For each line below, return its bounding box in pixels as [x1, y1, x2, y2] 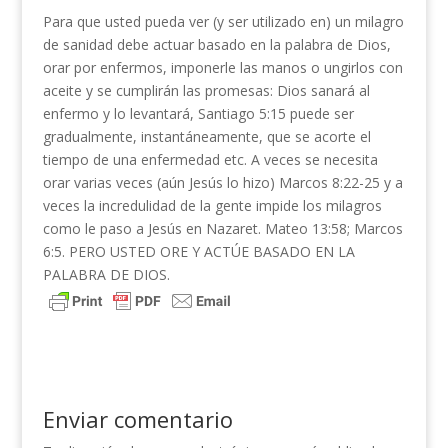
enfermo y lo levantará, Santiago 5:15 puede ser [42, 104, 354, 123]
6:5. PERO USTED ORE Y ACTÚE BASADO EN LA [42, 242, 355, 261]
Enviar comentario [42, 404, 233, 434]
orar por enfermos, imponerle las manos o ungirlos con [42, 58, 403, 77]
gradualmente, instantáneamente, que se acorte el [42, 127, 371, 146]
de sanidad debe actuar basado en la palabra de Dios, [42, 35, 391, 54]
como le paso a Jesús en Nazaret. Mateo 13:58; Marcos [42, 219, 403, 238]
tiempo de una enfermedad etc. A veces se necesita [42, 150, 378, 169]
